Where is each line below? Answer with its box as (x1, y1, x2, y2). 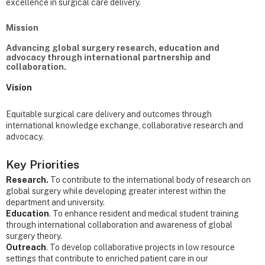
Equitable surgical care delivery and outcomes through (6, 109, 212, 119)
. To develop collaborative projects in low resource (46, 242, 235, 252)
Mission (6, 23, 38, 33)
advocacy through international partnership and (6, 52, 211, 62)
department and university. (6, 197, 105, 207)
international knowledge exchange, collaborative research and (6, 120, 243, 130)
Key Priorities (6, 157, 79, 171)
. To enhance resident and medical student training (49, 208, 239, 218)
